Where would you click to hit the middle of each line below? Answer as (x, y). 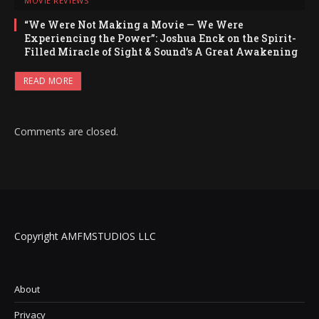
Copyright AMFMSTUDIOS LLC (85, 236)
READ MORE (48, 81)
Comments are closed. (66, 132)
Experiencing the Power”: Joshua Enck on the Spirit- (160, 38)
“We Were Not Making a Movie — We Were (134, 25)
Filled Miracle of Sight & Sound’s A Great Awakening (161, 52)
